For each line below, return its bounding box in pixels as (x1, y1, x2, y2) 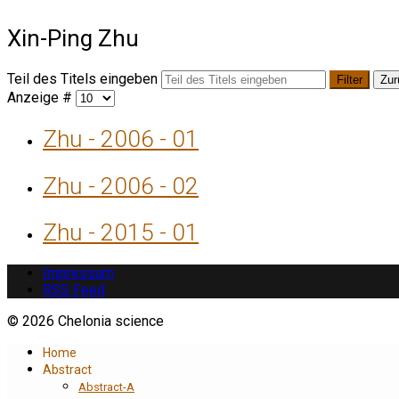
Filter (337, 73, 362, 87)
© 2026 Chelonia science (7, 313, 164, 330)
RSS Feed (43, 281, 105, 299)
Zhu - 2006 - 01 (43, 125, 199, 152)
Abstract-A (78, 380, 134, 395)
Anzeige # (7, 89, 76, 107)
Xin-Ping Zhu (7, 24, 139, 52)
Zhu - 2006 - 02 (43, 172, 199, 199)
